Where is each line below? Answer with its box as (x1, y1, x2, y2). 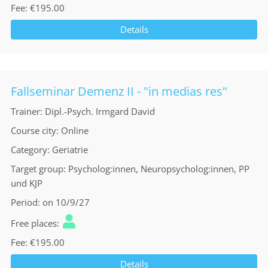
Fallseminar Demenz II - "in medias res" (11, 83, 227, 99)
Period (11, 196, 38, 208)
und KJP (11, 177, 42, 189)
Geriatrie (52, 144, 88, 156)
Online (61, 124, 89, 136)
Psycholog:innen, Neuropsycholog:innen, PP (68, 163, 249, 175)
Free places (11, 217, 57, 229)
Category (11, 144, 47, 156)
